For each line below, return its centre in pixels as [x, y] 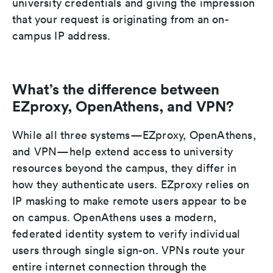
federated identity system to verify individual [126, 234]
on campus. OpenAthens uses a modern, [115, 218]
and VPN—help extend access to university [123, 152]
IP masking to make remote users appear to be [129, 201]
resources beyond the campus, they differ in [125, 168]
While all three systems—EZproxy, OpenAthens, [134, 135]
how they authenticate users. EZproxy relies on [131, 185]
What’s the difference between [116, 89]
